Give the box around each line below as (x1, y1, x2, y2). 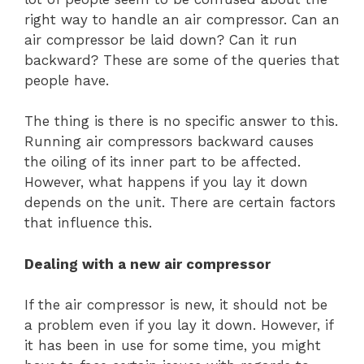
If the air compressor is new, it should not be (24, 297, 327, 314)
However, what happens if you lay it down (24, 174, 308, 191)
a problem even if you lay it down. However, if (24, 317, 333, 334)
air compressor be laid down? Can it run (24, 31, 297, 48)
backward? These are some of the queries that (24, 51, 340, 68)
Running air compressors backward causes (24, 133, 314, 150)
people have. (24, 71, 109, 89)
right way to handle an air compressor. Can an (24, 11, 340, 28)
